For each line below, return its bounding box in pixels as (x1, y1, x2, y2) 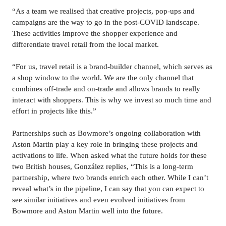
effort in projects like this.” (12, 107, 96, 116)
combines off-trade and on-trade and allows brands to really (12, 85, 200, 93)
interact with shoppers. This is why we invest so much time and (12, 96, 211, 104)
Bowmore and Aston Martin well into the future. (12, 207, 163, 215)
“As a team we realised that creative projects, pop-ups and (12, 7, 195, 16)
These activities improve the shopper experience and (12, 29, 178, 38)
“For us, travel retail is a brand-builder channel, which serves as (12, 63, 212, 71)
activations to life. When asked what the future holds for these (12, 151, 207, 160)
